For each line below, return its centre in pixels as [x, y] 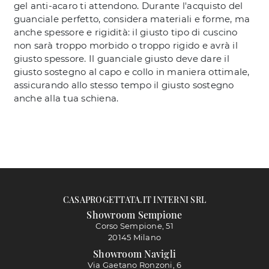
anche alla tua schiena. [66, 98]
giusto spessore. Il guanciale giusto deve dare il [121, 58]
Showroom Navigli [134, 253]
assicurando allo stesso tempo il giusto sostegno [124, 85]
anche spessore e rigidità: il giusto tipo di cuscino [125, 32]
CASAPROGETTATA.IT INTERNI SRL [134, 199]
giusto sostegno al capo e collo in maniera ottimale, [131, 71]
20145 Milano [134, 237]
